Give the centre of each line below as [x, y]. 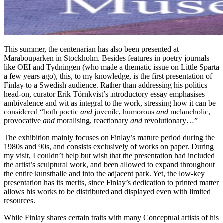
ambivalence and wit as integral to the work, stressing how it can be [110, 103]
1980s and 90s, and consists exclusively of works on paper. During [109, 147]
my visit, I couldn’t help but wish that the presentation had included [109, 156]
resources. [20, 201]
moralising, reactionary [93, 121]
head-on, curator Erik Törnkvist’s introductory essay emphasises [104, 94]
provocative [22, 121]
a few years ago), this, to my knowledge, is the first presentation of [108, 76]
